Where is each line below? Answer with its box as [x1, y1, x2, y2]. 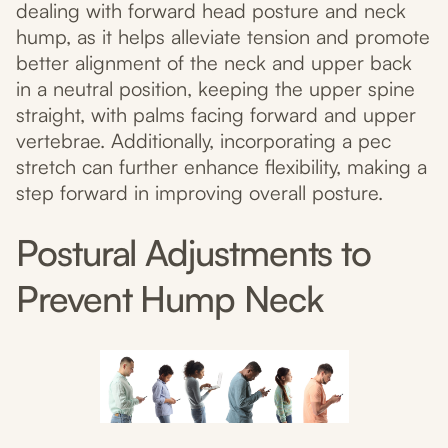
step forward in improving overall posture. [16, 180, 383, 206]
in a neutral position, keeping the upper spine [16, 76, 415, 102]
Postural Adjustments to [16, 230, 372, 276]
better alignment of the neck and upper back [16, 50, 412, 76]
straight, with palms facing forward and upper [16, 102, 416, 128]
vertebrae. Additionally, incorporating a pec [16, 128, 391, 154]
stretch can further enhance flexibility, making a [16, 154, 427, 180]
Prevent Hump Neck [16, 276, 323, 322]
